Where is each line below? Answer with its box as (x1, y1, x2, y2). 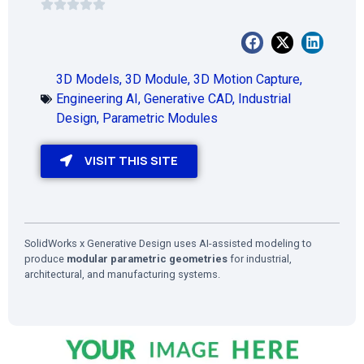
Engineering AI (56, 90, 138, 106)
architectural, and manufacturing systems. (24, 267, 220, 280)
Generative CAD (144, 90, 232, 106)
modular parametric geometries (67, 252, 227, 265)
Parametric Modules (102, 110, 218, 126)
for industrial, (227, 252, 292, 265)
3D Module (125, 71, 188, 87)
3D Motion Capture (193, 71, 300, 87)
